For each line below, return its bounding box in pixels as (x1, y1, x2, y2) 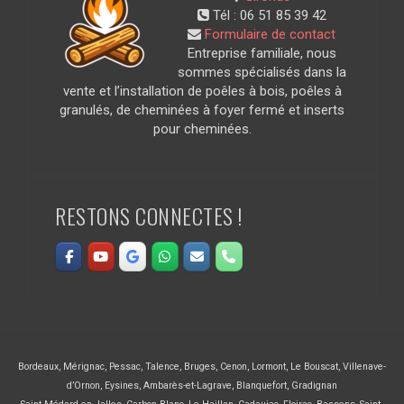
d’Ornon (67, 379, 100, 391)
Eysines (105, 379, 139, 391)
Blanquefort (236, 379, 287, 391)
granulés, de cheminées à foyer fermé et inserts (60, 101, 344, 118)
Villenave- (343, 360, 386, 372)
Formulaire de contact (205, 25, 336, 42)
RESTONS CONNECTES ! (55, 198, 243, 232)
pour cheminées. (152, 120, 252, 137)
